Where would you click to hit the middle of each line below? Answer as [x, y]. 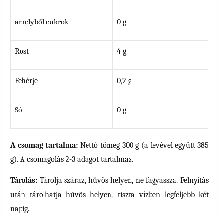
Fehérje [26, 80]
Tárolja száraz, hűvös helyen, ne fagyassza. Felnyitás [123, 180]
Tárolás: [24, 180]
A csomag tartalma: [44, 145]
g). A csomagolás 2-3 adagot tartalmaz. [72, 160]
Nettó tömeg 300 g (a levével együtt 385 [143, 145]
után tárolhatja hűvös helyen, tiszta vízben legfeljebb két [109, 194]
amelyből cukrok [42, 22]
